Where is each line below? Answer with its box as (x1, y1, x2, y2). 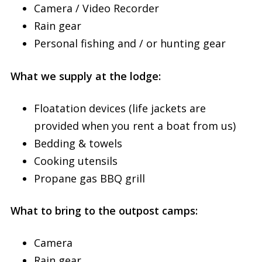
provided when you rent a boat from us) (33, 118, 236, 133)
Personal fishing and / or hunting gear (33, 36, 226, 51)
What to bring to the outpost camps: (10, 203, 198, 218)
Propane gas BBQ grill (33, 171, 145, 185)
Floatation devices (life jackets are (33, 101, 206, 115)
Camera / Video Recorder (33, 1, 159, 16)
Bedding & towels (33, 136, 122, 150)
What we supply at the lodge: (10, 68, 161, 83)
